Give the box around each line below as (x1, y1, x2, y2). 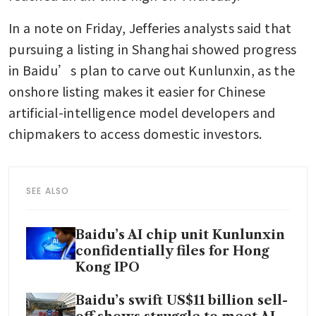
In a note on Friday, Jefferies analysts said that (8, 18, 292, 37)
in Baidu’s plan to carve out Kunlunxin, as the (8, 60, 296, 79)
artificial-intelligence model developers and (8, 102, 276, 121)
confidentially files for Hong (75, 243, 269, 259)
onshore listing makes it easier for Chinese (8, 81, 266, 100)
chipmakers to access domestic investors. (8, 123, 265, 142)
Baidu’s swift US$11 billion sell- (75, 292, 288, 308)
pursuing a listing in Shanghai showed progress (8, 39, 297, 58)
